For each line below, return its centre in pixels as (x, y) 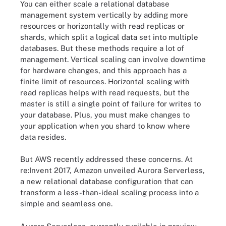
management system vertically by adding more (104, 15)
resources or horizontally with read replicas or (102, 26)
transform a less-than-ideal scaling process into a (109, 192)
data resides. (43, 137)
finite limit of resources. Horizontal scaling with (105, 81)
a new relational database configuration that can (107, 181)
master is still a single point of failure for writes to (110, 103)
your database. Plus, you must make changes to (105, 115)
